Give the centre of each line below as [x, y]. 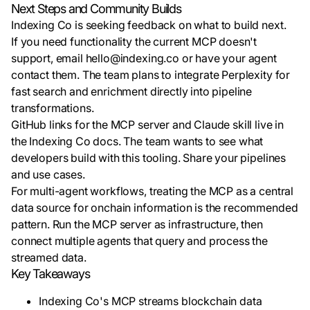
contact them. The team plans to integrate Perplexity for [151, 75]
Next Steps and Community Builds [96, 9]
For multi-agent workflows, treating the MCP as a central [153, 191]
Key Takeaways [51, 274]
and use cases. [48, 174]
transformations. [53, 108]
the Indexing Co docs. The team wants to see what [137, 141]
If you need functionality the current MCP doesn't [134, 42]
